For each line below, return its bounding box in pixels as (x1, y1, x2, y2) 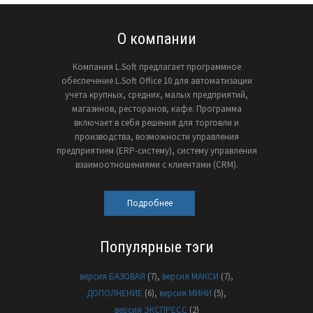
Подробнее (126, 197, 173, 210)
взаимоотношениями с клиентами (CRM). (75, 159, 238, 171)
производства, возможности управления (74, 131, 239, 143)
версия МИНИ (159, 287, 212, 300)
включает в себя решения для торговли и (74, 117, 239, 129)
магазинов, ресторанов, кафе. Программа (71, 103, 242, 115)
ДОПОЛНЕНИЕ (87, 287, 143, 300)
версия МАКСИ (162, 270, 219, 283)
